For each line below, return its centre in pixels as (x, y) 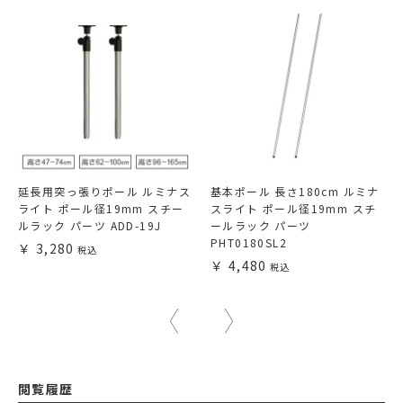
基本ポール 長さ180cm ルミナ (295, 192)
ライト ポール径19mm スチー (101, 209)
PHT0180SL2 (249, 243)
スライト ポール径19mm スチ (294, 209)
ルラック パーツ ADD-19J (90, 226)
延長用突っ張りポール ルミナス (104, 192)
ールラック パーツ (261, 226)
